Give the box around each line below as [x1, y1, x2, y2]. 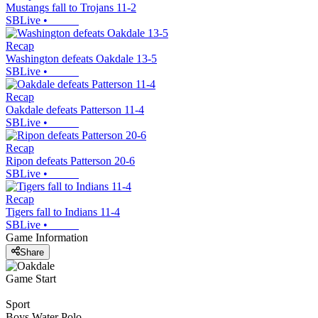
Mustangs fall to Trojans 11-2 [6, 1, 136, 14]
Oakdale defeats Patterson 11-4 [6, 104, 144, 116]
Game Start [6, 272, 56, 285]
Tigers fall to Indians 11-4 [6, 206, 120, 219]
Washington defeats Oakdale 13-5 [6, 53, 157, 65]
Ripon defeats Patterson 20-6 [6, 155, 135, 168]
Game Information [6, 231, 88, 244]
